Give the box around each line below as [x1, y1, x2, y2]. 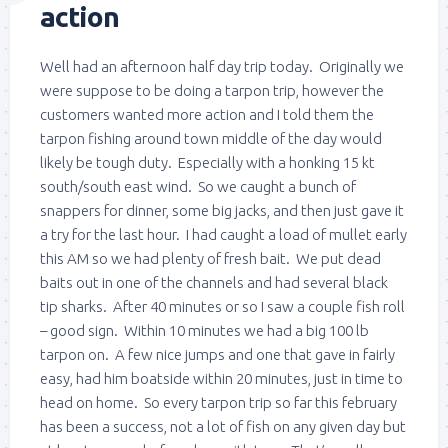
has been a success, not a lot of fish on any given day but [40, 417, 406, 435]
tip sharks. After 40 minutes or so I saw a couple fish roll [40, 297, 405, 315]
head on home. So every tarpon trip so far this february [40, 393, 397, 411]
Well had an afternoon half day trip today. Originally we [40, 57, 404, 75]
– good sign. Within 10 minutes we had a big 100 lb [40, 321, 369, 339]
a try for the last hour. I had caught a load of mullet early [40, 225, 407, 243]
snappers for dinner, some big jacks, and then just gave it [40, 201, 404, 219]
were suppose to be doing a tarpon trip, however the [40, 81, 384, 99]
